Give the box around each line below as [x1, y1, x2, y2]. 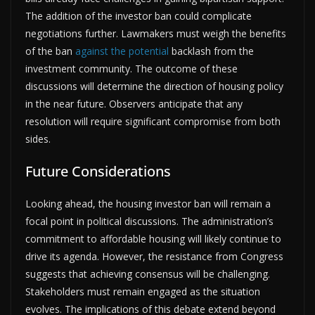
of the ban [25, 44, 72, 58]
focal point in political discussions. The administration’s [25, 214, 274, 228]
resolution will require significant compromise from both [25, 114, 281, 128]
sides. [25, 131, 51, 146]
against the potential [72, 44, 169, 58]
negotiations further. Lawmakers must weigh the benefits [25, 26, 286, 40]
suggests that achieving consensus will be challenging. [25, 266, 270, 281]
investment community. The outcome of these [25, 61, 238, 75]
